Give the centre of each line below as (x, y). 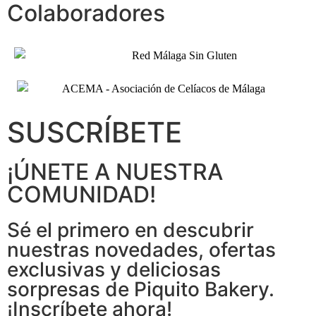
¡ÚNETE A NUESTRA (115, 171)
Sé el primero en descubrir (130, 230)
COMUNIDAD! (81, 194)
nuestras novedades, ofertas (141, 249)
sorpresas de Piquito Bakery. (141, 289)
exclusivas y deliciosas (114, 269)
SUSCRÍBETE (95, 132)
